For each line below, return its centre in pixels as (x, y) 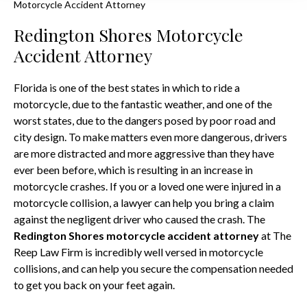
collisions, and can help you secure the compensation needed (153, 268)
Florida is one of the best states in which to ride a (127, 87)
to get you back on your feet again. (94, 285)
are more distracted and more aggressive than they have (144, 153)
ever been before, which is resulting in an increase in (133, 170)
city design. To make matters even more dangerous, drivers (150, 137)
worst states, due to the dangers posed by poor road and (145, 120)
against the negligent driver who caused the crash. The (139, 219)
